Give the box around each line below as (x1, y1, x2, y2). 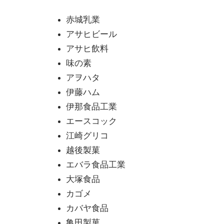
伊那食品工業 (66, 101, 117, 112)
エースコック (66, 116, 117, 126)
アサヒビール (66, 29, 117, 39)
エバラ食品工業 (66, 159, 125, 170)
